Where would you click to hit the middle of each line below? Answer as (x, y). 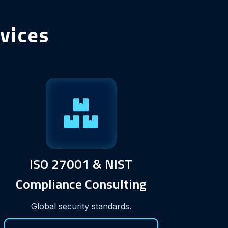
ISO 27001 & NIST (81, 164)
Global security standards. (81, 206)
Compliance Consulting (81, 184)
